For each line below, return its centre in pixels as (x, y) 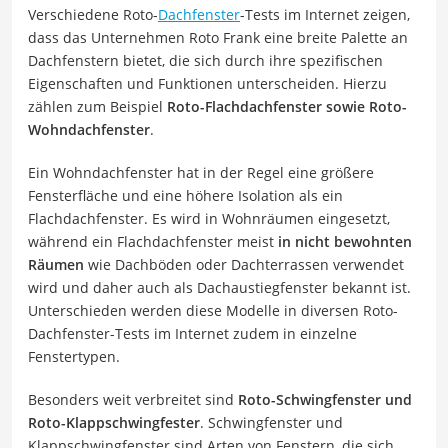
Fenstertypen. (74, 356)
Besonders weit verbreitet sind (133, 399)
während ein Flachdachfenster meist (153, 241)
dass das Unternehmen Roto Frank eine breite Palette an (218, 37)
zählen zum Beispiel (97, 106)
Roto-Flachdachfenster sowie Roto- (287, 106)
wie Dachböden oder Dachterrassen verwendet (244, 264)
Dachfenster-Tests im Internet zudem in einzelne (192, 333)
